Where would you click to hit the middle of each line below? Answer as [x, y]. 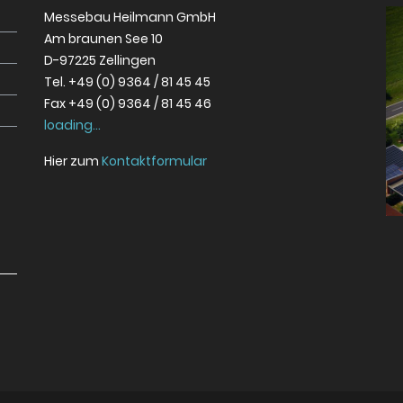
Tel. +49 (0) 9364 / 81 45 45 [127, 82]
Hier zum [73, 161]
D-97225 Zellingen [100, 60]
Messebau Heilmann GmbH [130, 17]
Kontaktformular [154, 161]
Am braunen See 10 [103, 39]
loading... [72, 125]
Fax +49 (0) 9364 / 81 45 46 [128, 103]
